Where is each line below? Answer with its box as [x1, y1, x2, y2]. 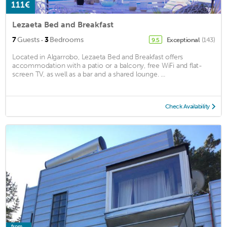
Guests [17, 35, 40, 45]
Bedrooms [50, 35, 84, 45]
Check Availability [165, 103, 210, 110]
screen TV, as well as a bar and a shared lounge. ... [12, 70, 165, 79]
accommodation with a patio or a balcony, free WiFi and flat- [12, 61, 202, 70]
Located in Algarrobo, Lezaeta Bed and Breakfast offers [12, 53, 183, 62]
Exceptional [166, 36, 201, 44]
